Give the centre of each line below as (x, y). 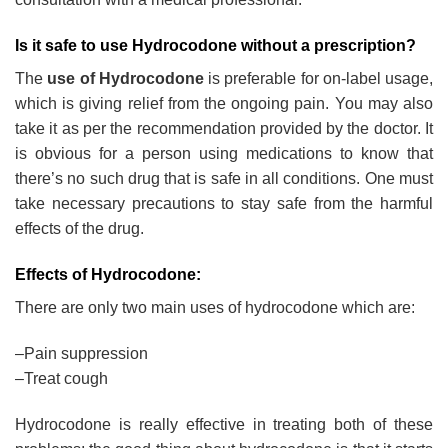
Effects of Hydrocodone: (108, 275)
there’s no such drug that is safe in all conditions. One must (224, 179)
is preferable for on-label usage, (318, 79)
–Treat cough (61, 378)
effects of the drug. (79, 229)
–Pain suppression (81, 353)
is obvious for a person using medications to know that (224, 154)
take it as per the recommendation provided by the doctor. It (224, 129)
